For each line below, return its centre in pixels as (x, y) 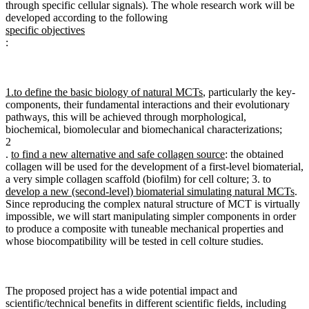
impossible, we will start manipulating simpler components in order (151, 217)
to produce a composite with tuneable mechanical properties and (144, 229)
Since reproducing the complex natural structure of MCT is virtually (153, 204)
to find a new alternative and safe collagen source (118, 154)
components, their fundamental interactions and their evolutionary (148, 105)
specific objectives (45, 30)
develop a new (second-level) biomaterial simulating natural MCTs (150, 192)
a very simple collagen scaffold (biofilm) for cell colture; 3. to (138, 179)
